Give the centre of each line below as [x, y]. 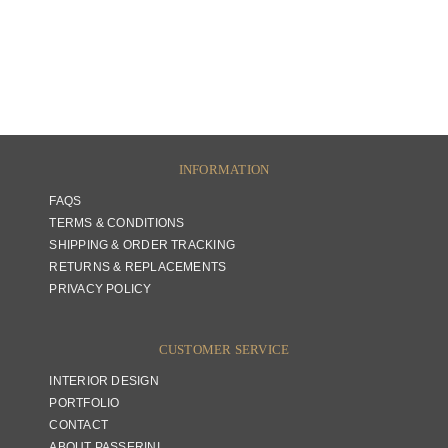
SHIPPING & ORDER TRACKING [142, 245]
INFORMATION [224, 169]
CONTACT [78, 425]
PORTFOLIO [84, 403]
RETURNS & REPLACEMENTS [138, 267]
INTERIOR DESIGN [104, 381]
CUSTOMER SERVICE [224, 349]
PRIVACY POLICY [100, 289]
